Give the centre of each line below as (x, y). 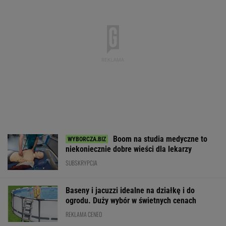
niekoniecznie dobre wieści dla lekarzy (129, 149)
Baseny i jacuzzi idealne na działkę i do (130, 191)
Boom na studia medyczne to (160, 139)
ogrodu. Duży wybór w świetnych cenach (131, 201)
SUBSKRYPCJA (81, 162)
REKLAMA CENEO (84, 214)
